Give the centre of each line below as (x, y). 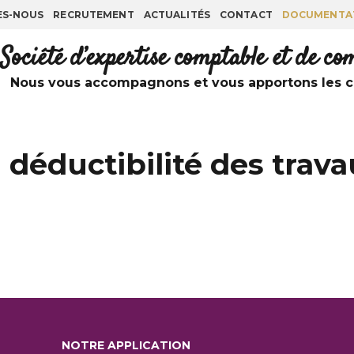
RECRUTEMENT (94, 14)
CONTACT (246, 14)
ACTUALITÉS (177, 14)
